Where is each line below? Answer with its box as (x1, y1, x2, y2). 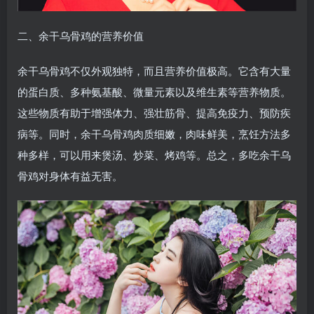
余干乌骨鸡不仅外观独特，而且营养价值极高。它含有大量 (18, 63, 291, 78)
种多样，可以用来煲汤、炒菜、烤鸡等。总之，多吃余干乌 (18, 147, 291, 163)
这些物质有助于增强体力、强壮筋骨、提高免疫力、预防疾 (18, 105, 291, 121)
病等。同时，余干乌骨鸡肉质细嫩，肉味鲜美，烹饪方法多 (18, 126, 291, 142)
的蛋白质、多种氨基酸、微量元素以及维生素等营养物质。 (18, 84, 291, 100)
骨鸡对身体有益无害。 (18, 168, 123, 184)
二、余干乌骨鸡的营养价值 (18, 28, 144, 43)
